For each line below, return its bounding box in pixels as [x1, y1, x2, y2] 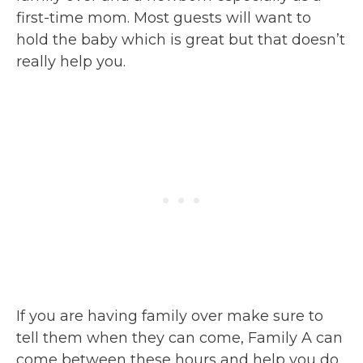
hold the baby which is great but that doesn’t [16, 30, 345, 49]
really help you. [16, 52, 126, 70]
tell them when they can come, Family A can [16, 328, 343, 347]
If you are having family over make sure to [16, 306, 323, 325]
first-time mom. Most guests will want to [16, 8, 311, 27]
